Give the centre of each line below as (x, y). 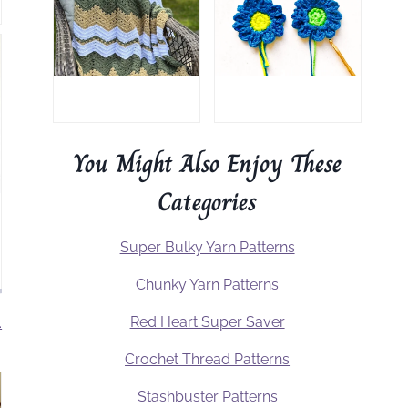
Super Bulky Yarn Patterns (207, 248)
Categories (208, 202)
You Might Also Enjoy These (208, 164)
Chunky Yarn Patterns (208, 285)
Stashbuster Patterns (207, 397)
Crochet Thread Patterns (208, 360)
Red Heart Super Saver (207, 322)
